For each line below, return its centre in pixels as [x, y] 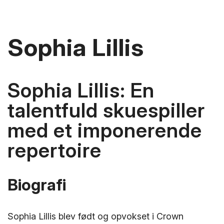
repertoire [54, 150]
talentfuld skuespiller [106, 110]
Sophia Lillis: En [81, 90]
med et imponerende [105, 130]
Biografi [37, 184]
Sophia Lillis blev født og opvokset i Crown [95, 216]
